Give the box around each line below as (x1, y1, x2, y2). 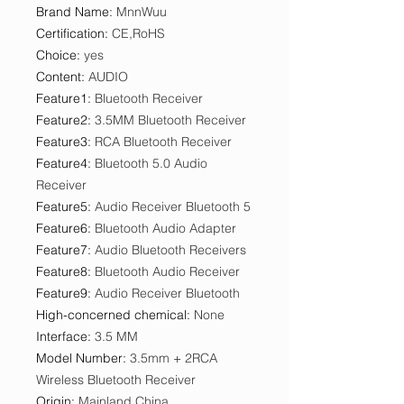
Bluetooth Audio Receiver (95, 263, 240, 280)
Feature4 (36, 155, 87, 171)
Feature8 (36, 263, 87, 280)
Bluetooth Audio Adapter (95, 220, 236, 236)
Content (36, 69, 81, 85)
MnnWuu (116, 4, 167, 20)
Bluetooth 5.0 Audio (95, 155, 207, 171)
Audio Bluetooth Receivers (95, 242, 246, 258)
